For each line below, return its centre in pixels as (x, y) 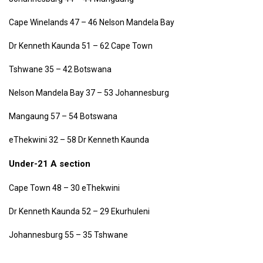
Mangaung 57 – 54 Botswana (63, 116)
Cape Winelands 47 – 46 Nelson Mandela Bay (92, 22)
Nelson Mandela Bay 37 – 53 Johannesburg (89, 92)
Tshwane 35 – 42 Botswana (60, 69)
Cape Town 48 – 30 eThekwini (64, 188)
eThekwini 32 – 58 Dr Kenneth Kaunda (79, 139)
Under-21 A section (50, 163)
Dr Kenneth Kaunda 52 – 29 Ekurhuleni (79, 211)
